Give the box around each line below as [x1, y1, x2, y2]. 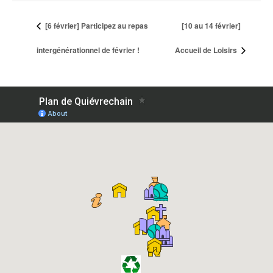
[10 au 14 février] [182, 20, 241, 32]
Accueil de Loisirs [175, 44, 239, 56]
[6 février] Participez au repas [43, 20, 148, 32]
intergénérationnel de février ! [37, 44, 140, 56]
